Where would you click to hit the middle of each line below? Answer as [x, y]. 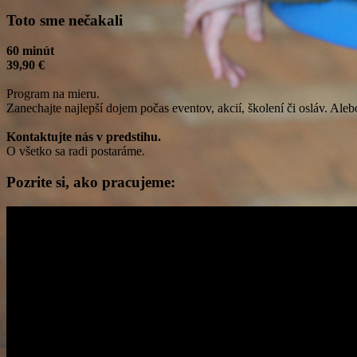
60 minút [30, 51]
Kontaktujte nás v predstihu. [84, 137]
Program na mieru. [53, 94]
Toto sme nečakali [65, 20]
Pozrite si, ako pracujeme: [91, 182]
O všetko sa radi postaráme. [76, 151]
